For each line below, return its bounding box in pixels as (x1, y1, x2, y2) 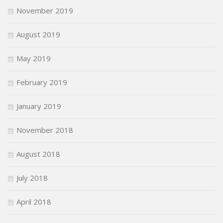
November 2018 (16, 124, 73, 135)
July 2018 (16, 172, 48, 183)
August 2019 (16, 29, 60, 39)
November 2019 (16, 5, 73, 15)
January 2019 (16, 101, 61, 111)
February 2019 (16, 77, 67, 87)
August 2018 (16, 148, 60, 159)
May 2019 (16, 53, 51, 63)
